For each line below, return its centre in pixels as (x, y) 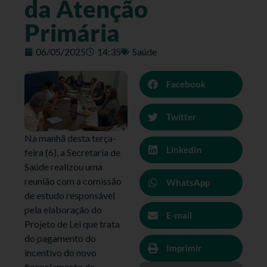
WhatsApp (188, 183)
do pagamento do (60, 238)
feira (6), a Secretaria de (73, 152)
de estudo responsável (70, 195)
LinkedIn (184, 150)
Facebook (186, 84)
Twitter (181, 117)
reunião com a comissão (73, 181)
